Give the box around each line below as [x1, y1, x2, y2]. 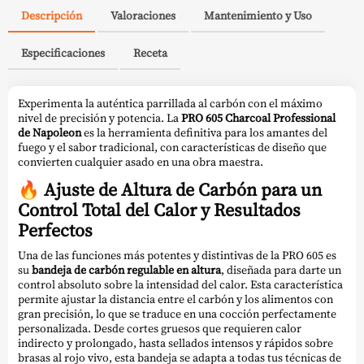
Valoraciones [110, 6, 175, 24]
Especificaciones [21, 44, 105, 61]
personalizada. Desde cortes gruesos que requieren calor [18, 319, 301, 336]
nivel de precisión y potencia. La [18, 110, 181, 127]
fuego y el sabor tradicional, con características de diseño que [18, 139, 327, 156]
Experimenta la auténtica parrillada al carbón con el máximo [18, 95, 323, 112]
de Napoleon [18, 124, 81, 141]
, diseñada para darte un [221, 261, 341, 278]
